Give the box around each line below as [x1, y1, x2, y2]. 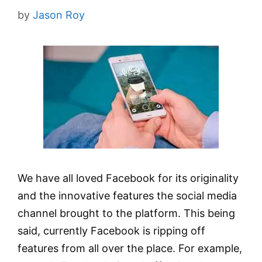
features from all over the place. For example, [18, 242, 242, 254]
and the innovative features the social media [18, 189, 237, 202]
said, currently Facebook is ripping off [18, 225, 205, 237]
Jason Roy [33, 9, 85, 21]
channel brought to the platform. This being [18, 207, 235, 219]
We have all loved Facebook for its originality [18, 172, 239, 184]
